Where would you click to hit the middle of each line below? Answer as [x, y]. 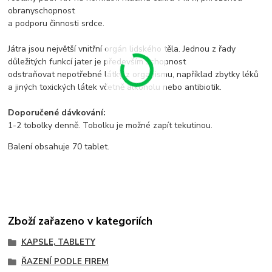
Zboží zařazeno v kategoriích [80, 221]
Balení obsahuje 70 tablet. [59, 147]
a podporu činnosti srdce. [56, 24]
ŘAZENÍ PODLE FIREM [65, 261]
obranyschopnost [42, 11]
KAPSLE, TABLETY [58, 243]
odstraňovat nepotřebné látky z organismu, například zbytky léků [134, 75]
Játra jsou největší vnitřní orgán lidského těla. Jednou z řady [122, 49]
